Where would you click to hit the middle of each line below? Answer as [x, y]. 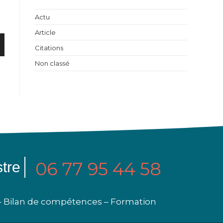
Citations [49, 48]
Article [45, 32]
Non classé [52, 63]
